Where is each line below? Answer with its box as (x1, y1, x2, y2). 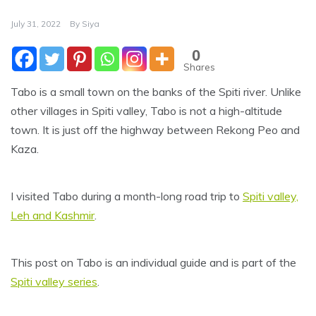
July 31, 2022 (11, 18, 61, 30)
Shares (183, 61, 215, 73)
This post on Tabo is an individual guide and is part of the (11, 255, 296, 270)
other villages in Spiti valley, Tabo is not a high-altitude (11, 104, 282, 119)
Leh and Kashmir (11, 208, 95, 223)
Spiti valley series (11, 274, 97, 289)
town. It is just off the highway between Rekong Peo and (11, 123, 300, 138)
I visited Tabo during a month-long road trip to (11, 189, 243, 204)
